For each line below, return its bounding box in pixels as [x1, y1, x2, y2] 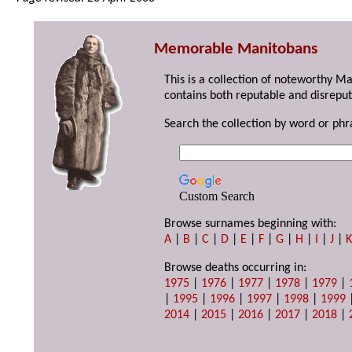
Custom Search [179, 189, 255, 203]
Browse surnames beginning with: [164, 218, 337, 231]
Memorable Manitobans [154, 41, 317, 58]
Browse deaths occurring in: [164, 262, 307, 275]
